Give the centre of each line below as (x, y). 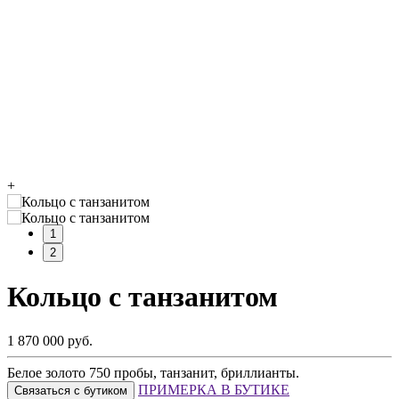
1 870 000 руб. (50, 340)
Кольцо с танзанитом (142, 297)
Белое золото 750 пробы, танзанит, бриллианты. (153, 372)
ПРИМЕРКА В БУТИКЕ (214, 389)
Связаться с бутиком (71, 390)
